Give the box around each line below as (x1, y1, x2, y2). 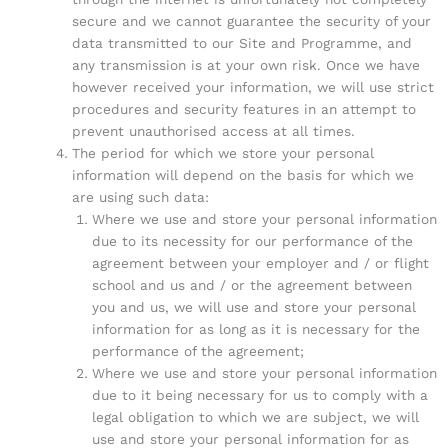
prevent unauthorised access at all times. (71, 122, 355, 139)
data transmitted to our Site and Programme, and (71, 34, 412, 51)
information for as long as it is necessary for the (92, 320, 421, 337)
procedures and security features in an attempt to (71, 100, 416, 117)
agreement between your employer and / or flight (92, 254, 430, 271)
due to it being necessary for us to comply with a (92, 386, 429, 403)
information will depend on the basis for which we (71, 166, 414, 183)
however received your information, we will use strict (71, 78, 434, 95)
